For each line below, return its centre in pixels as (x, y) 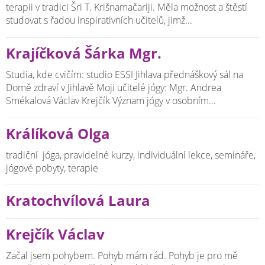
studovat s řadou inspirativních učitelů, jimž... (99, 20)
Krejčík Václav (55, 235)
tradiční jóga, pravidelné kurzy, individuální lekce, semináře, (131, 155)
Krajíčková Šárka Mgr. (84, 54)
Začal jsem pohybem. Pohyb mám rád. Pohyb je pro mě (122, 256)
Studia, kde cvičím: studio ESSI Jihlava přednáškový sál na (125, 75)
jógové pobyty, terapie (52, 168)
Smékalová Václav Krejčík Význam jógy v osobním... (111, 101)
